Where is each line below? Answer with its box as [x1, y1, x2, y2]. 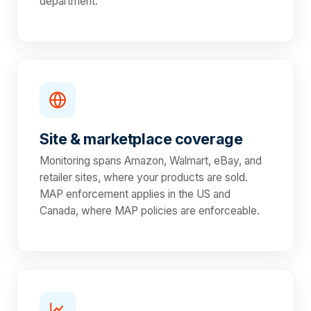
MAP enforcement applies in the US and [40, 187, 230, 201]
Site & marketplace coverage [40, 130, 243, 149]
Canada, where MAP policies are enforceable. [40, 204, 260, 218]
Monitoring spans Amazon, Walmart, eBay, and [40, 154, 262, 168]
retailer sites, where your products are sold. [40, 171, 248, 185]
